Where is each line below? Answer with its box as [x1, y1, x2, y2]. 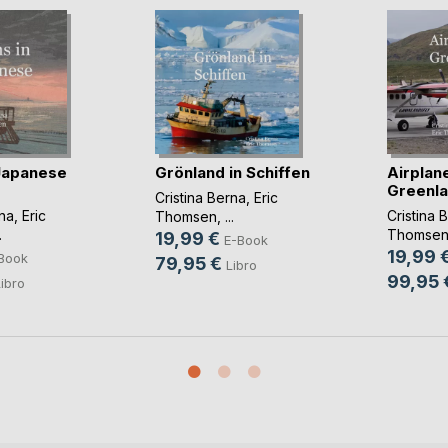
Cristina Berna [154, 188, 246, 206]
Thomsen [154, 207, 217, 225]
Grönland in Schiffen [154, 163, 310, 183]
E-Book [223, 231, 268, 248]
